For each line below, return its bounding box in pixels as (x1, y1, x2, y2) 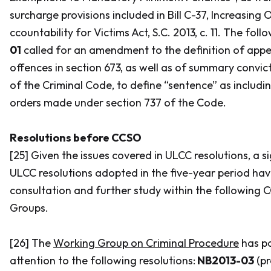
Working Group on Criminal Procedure (53, 236, 239, 250)
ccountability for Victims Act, (10, 25, 150, 39)
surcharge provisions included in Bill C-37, (10, 8, 211, 22)
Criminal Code (42, 78, 112, 92)
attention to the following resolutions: (10, 253, 195, 267)
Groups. (10, 201, 48, 215)
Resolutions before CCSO (10, 131, 142, 145)
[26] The (10, 236, 53, 250)
